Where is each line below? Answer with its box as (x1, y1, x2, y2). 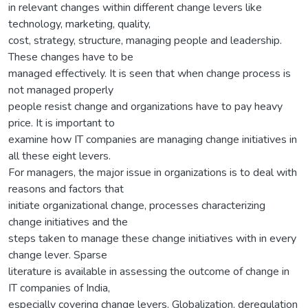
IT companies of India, (8, 280, 110, 296)
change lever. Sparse (8, 247, 107, 263)
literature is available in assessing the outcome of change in (8, 263, 289, 279)
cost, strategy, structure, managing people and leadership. (8, 32, 282, 48)
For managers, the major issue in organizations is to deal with (8, 164, 297, 180)
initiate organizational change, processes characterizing (8, 197, 265, 213)
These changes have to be (8, 49, 133, 65)
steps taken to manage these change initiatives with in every (8, 230, 296, 246)
